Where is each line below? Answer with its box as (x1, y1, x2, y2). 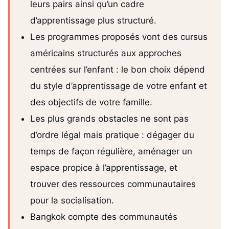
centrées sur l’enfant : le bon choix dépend (30, 64, 205, 75)
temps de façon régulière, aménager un (30, 146, 192, 157)
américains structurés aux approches (30, 48, 181, 59)
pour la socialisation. (30, 195, 114, 206)
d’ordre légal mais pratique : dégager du (30, 130, 194, 141)
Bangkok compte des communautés (30, 212, 177, 222)
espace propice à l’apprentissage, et (30, 163, 177, 173)
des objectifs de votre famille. (30, 97, 152, 108)
